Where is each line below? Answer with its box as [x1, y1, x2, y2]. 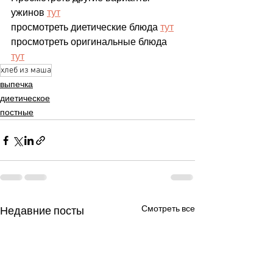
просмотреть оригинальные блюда [11, 37, 169, 48]
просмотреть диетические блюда [11, 22, 160, 33]
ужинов [11, 7, 47, 18]
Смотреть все [141, 204, 195, 214]
